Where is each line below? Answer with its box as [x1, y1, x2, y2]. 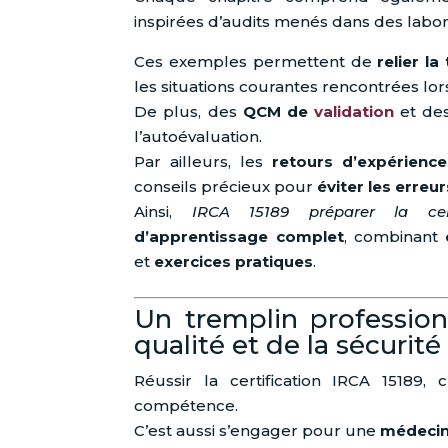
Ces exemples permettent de [134, 52, 378, 72]
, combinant [343, 227, 446, 247]
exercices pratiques [154, 252, 314, 272]
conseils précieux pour [134, 177, 318, 197]
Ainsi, [134, 202, 192, 222]
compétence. [134, 396, 239, 416]
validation [313, 102, 394, 122]
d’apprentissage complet [134, 227, 344, 247]
